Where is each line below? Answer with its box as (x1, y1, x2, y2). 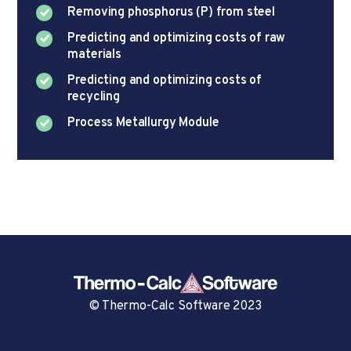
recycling (67, 89, 120, 105)
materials (67, 46, 121, 63)
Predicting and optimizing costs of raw (67, 30, 286, 46)
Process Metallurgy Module (67, 114, 219, 131)
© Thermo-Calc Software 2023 (89, 298, 262, 314)
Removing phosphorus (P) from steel (67, 4, 275, 20)
